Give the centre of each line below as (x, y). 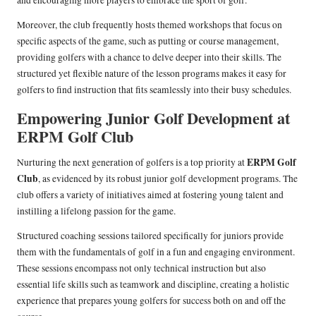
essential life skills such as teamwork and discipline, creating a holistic (153, 285)
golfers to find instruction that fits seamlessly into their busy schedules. (154, 90)
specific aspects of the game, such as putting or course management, (148, 41)
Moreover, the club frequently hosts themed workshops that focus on (150, 25)
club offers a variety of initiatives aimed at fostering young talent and (150, 195)
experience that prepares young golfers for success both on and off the (151, 301)
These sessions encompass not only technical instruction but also (141, 268)
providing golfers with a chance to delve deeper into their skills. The (149, 57)
